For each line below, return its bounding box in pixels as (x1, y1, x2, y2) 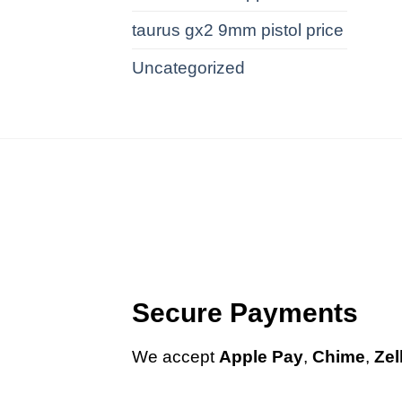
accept (162, 347, 219, 367)
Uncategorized (132, 57, 245, 77)
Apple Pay (219, 347, 303, 367)
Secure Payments (132, 298, 358, 328)
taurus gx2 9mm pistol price (132, 20, 344, 39)
